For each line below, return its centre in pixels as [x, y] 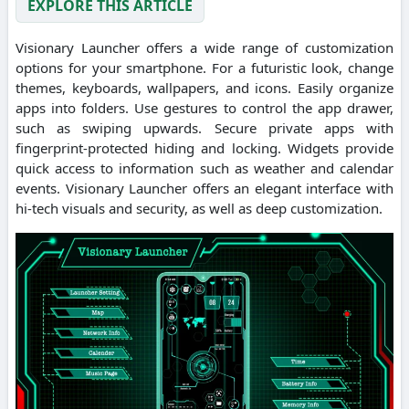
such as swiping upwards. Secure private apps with [204, 127]
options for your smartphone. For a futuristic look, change [204, 67]
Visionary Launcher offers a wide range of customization [204, 47]
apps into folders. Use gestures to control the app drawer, [204, 107]
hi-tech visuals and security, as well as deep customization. [199, 208]
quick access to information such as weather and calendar [204, 168]
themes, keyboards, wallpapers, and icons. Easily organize [204, 87]
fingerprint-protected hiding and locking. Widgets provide [204, 147]
